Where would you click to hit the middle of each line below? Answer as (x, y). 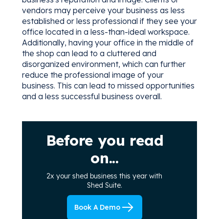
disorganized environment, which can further (104, 64)
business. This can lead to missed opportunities (108, 85)
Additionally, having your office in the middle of (108, 42)
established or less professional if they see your (109, 21)
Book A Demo (97, 207)
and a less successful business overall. (92, 96)
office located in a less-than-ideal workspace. (106, 32)
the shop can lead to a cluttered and (89, 53)
